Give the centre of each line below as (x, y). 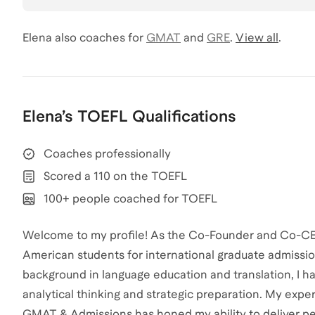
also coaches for (98, 38)
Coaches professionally (107, 154)
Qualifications (184, 116)
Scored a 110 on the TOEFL (115, 176)
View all (257, 38)
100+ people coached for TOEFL (130, 199)
